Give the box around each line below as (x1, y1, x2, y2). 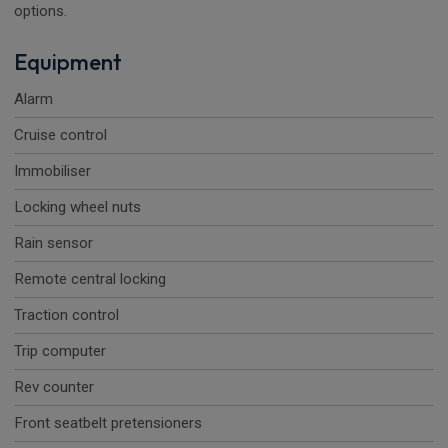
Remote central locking (14, 270, 166, 289)
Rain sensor (14, 234, 93, 253)
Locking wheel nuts (14, 198, 141, 217)
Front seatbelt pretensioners (14, 414, 202, 433)
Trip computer (14, 342, 106, 361)
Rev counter (14, 378, 94, 397)
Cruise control (14, 126, 107, 145)
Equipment (14, 48, 122, 77)
